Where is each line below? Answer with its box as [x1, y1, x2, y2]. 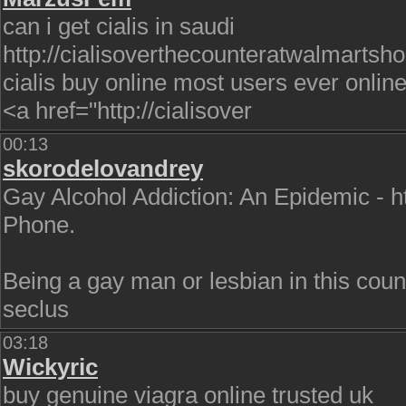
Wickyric [3, 353, 98, 381]
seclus [3, 295, 69, 323]
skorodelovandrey [3, 155, 203, 182]
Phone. [3, 211, 75, 238]
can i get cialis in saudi [3, 13, 235, 40]
